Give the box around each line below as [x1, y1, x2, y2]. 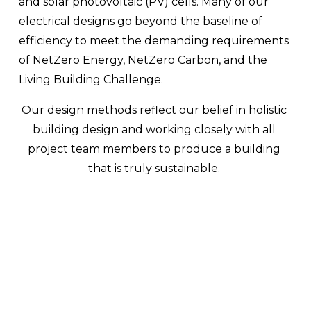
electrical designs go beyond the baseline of [18, 15, 262, 28]
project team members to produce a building [28, 142, 280, 156]
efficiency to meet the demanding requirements [18, 34, 289, 48]
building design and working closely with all [33, 123, 276, 137]
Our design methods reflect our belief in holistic [22, 103, 287, 117]
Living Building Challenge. [18, 73, 163, 87]
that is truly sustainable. [88, 162, 223, 176]
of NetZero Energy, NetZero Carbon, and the [18, 53, 267, 67]
